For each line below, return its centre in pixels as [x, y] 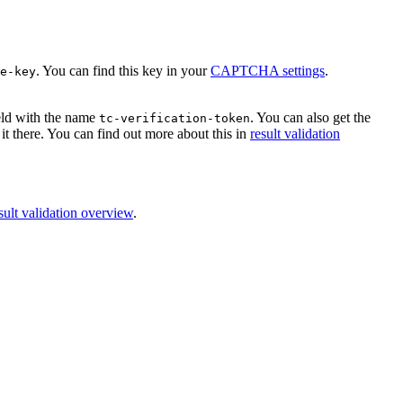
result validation [295, 134]
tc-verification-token [175, 119]
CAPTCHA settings [268, 71]
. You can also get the [310, 118]
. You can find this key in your [123, 71]
